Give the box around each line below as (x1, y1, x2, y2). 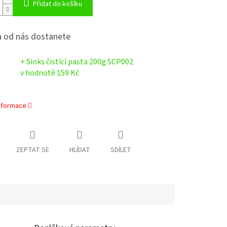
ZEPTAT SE (16, 145, 49, 156)
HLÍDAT (69, 145, 90, 156)
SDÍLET (110, 145, 131, 156)
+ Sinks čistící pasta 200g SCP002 (20, 56, 133, 68)
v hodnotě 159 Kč (20, 67, 79, 79)
